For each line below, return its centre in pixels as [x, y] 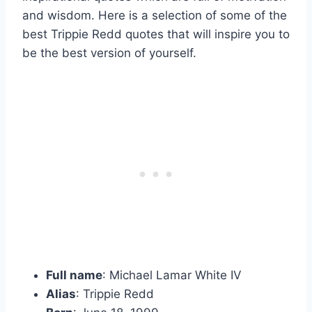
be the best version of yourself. [109, 53]
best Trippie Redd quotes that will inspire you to [156, 34]
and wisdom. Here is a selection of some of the [155, 16]
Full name [74, 275]
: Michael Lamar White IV [172, 275]
